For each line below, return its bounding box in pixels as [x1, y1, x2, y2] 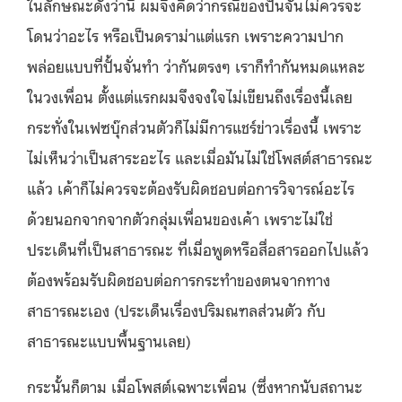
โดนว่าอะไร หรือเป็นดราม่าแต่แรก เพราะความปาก [27, 23, 344, 46]
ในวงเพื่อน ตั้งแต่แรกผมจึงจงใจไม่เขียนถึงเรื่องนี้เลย [27, 84, 353, 107]
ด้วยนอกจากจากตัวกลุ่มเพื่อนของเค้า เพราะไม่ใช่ [27, 206, 333, 229]
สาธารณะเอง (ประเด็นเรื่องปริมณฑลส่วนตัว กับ [27, 298, 326, 320]
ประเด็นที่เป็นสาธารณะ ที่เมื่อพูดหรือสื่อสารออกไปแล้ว [27, 237, 369, 259]
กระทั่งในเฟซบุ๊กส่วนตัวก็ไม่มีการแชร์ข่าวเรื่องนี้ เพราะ [27, 115, 362, 137]
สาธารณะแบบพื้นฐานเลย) [27, 328, 191, 351]
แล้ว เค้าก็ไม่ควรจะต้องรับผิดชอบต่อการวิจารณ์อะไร [27, 176, 354, 198]
